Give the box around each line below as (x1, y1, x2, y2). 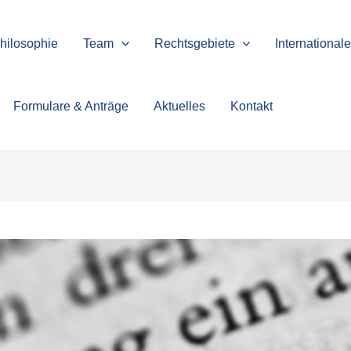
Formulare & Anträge (13, 100, 128, 113)
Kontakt (230, 100, 273, 113)
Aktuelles (154, 100, 205, 113)
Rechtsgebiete (154, 37, 235, 50)
